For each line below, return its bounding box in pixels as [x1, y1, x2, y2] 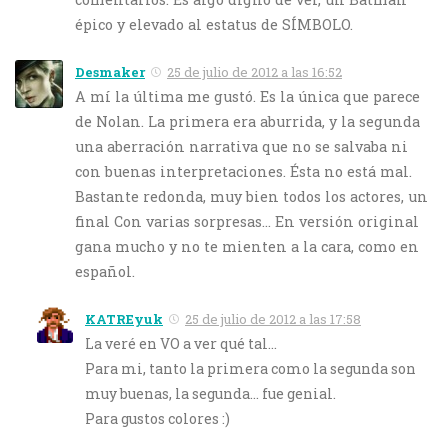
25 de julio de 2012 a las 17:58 [185, 309, 361, 328]
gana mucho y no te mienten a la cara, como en [75, 236, 419, 256]
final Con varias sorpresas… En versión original [75, 211, 419, 231]
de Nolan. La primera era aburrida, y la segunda [75, 111, 420, 131]
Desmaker [75, 62, 145, 81]
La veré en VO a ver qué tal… [85, 333, 277, 353]
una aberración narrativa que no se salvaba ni [75, 136, 408, 156]
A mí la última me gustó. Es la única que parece [75, 86, 420, 106]
